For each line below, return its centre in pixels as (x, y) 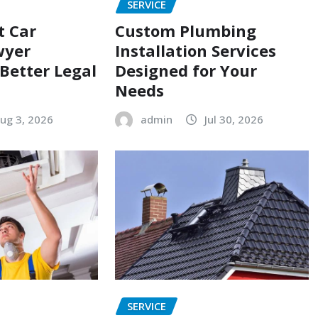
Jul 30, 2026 (234, 119)
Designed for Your (186, 70)
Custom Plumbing (185, 30)
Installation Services (195, 50)
